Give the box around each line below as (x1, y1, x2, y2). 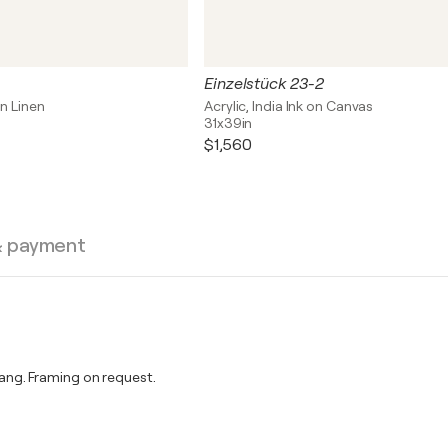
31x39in (204, 115, 253, 131)
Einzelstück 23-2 (204, 75, 324, 93)
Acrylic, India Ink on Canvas (204, 98, 374, 114)
